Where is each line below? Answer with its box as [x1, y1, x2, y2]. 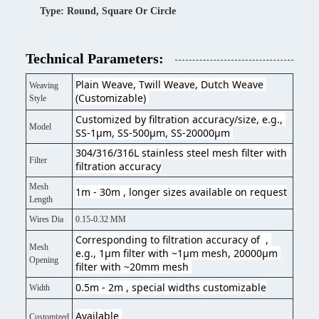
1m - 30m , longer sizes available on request [75, 184, 287, 199]
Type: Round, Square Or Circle [40, 5, 176, 16]
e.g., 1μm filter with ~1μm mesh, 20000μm [75, 246, 278, 260]
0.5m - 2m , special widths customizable [75, 280, 266, 294]
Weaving [29, 80, 58, 90]
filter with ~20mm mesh [75, 259, 192, 273]
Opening [29, 254, 58, 265]
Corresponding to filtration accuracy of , [75, 232, 268, 246]
